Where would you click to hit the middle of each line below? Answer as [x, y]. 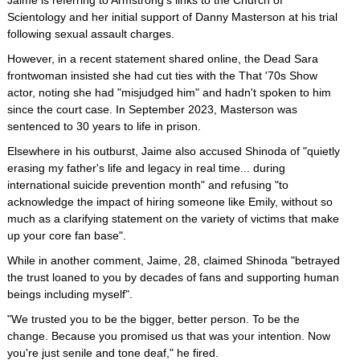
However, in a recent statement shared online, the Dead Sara [163, 59]
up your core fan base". [67, 235]
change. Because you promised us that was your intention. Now [169, 336]
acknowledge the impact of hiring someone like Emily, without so [170, 202]
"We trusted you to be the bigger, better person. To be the [153, 319]
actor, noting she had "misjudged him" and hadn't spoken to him [169, 92]
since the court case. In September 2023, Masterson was [152, 109]
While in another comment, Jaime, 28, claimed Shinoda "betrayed [174, 260]
